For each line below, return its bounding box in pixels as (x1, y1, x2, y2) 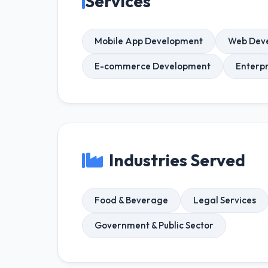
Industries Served (109, 150, 245, 170)
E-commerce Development (95, 60, 211, 72)
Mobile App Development (95, 35, 203, 47)
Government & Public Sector (95, 220, 214, 231)
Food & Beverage (95, 194, 168, 206)
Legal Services (193, 194, 256, 206)
